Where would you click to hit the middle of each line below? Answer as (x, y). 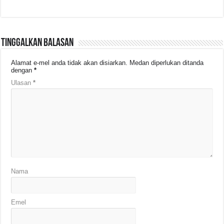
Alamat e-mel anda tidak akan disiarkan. (69, 63)
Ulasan (22, 83)
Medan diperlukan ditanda (167, 63)
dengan (23, 70)
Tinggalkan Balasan (37, 43)
